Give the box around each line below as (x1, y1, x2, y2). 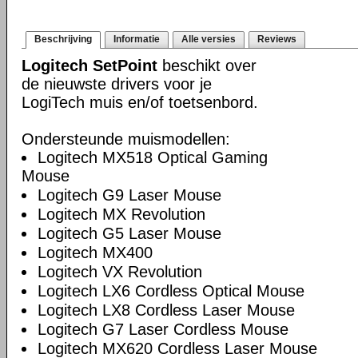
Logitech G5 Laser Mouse (38, 225, 221, 242)
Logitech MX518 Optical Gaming (38, 149, 268, 166)
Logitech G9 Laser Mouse (38, 186, 221, 204)
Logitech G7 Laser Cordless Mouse (38, 320, 288, 338)
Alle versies (181, 34, 236, 45)
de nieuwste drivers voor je (22, 75, 212, 93)
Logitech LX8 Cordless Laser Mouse (38, 301, 295, 319)
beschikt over (157, 57, 257, 74)
